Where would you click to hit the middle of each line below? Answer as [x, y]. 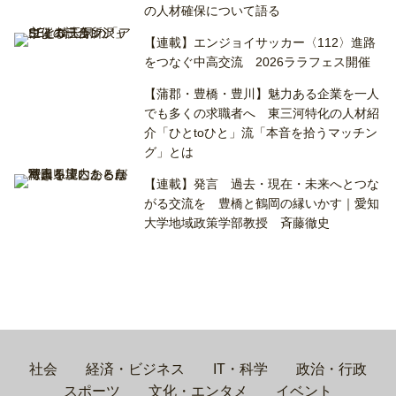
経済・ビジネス [135, 369]
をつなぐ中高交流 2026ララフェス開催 [258, 62]
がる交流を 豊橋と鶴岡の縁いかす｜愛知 [262, 204]
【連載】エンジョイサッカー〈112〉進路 [260, 43]
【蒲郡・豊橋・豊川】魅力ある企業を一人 [262, 94]
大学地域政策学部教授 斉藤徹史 [237, 223]
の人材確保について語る [213, 11]
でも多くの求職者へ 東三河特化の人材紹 [262, 114]
